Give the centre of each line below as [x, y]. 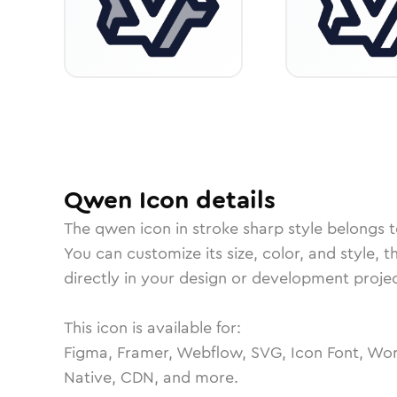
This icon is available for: [152, 328]
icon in [164, 229]
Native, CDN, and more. [151, 378]
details [232, 200]
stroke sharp [238, 229]
